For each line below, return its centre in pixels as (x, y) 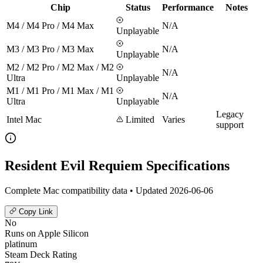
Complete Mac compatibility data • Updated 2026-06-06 (109, 190)
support (230, 124)
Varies (173, 119)
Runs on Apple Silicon (47, 233)
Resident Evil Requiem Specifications (117, 165)
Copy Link (35, 211)
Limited (139, 119)
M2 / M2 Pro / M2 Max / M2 (60, 67)
